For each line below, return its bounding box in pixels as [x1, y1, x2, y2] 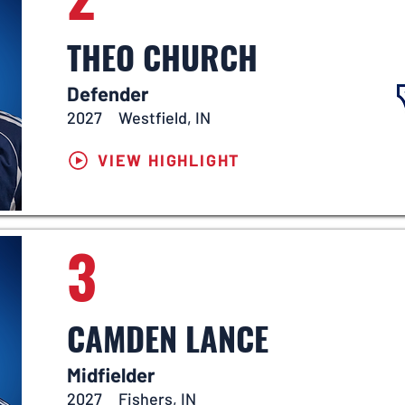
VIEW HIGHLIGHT [97, 150, 241, 170]
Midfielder [67, 363, 155, 386]
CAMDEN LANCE [67, 314, 268, 362]
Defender [67, 81, 148, 105]
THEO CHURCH [67, 33, 258, 80]
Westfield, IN [118, 108, 211, 127]
